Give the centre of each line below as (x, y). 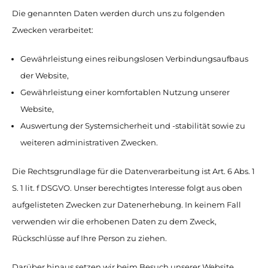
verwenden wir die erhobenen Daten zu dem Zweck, (114, 221)
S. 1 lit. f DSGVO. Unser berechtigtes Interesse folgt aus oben (127, 188)
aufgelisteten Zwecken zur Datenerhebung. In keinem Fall (127, 205)
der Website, (45, 75)
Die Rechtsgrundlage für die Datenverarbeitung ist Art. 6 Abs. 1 (133, 171)
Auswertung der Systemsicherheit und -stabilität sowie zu (133, 126)
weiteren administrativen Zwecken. (89, 142)
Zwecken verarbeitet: (53, 30)
